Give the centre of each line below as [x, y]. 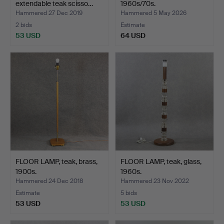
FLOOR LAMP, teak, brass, [56, 162]
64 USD [133, 36]
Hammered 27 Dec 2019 [49, 13]
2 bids [24, 25]
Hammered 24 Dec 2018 [49, 181]
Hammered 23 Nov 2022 [155, 181]
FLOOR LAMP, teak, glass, [161, 162]
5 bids [129, 193]
